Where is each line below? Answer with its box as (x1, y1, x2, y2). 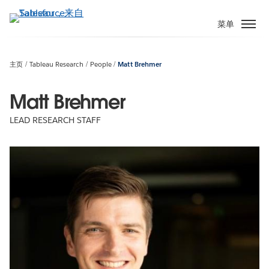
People (89, 59, 112, 69)
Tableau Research (29, 59, 84, 69)
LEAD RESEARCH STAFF (10, 114, 101, 125)
